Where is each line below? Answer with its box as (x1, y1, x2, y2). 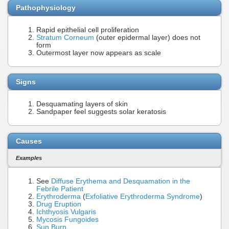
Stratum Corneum (36, 33, 94, 41)
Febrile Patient (36, 185, 83, 193)
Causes (16, 136, 42, 145)
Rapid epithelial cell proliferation (36, 26, 139, 34)
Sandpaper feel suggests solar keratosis (36, 108, 166, 116)
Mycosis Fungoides (36, 216, 99, 224)
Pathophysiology (16, 3, 76, 12)
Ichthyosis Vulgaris (36, 208, 96, 216)
